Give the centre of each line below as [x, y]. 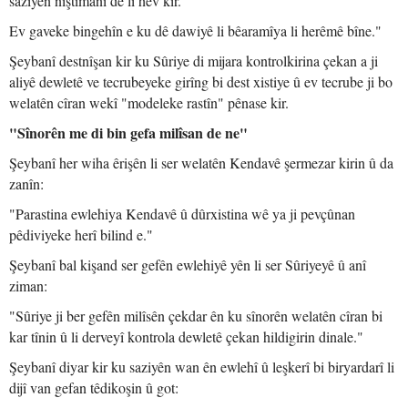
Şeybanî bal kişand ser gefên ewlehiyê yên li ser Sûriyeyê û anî [188, 265]
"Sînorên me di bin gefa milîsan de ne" [128, 133]
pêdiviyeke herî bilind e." [81, 235]
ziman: [28, 286]
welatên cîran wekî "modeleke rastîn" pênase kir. [149, 102]
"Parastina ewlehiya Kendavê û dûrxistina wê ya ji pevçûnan [182, 214]
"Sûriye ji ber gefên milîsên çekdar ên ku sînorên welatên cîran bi [196, 316]
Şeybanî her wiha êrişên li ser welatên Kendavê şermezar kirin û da [201, 163]
